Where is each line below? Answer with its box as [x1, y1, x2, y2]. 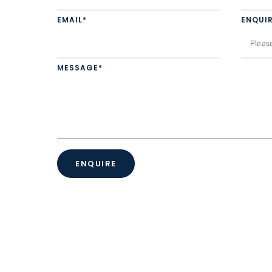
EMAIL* [57, 15, 87, 25]
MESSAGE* [57, 63, 103, 73]
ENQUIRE [75, 157, 117, 169]
